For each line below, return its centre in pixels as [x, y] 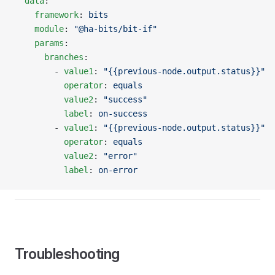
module [39, 29]
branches [49, 57]
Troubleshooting [67, 254]
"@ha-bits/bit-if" [115, 29]
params [39, 43]
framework [47, 15]
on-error [118, 170]
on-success [123, 114]
